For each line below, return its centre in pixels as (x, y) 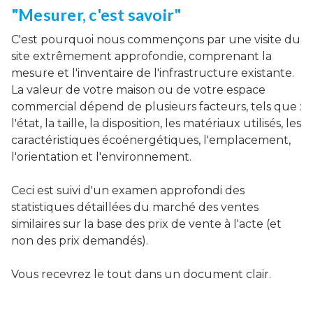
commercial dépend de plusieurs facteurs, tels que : (156, 107)
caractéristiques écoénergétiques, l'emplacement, (151, 140)
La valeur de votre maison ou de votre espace (138, 90)
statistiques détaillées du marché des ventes (135, 207)
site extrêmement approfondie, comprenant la (141, 56)
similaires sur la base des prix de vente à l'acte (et (146, 224)
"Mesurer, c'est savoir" (96, 15)
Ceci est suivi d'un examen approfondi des (128, 190)
